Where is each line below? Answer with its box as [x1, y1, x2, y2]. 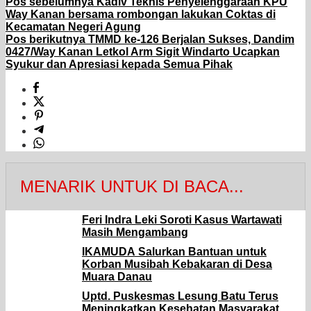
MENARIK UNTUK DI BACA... [20, 177, 244, 196]
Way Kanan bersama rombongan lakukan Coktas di [6, 8, 276, 21]
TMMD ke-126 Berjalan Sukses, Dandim [85, 33, 294, 46]
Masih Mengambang [82, 226, 188, 239]
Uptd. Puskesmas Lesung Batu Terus [82, 290, 278, 303]
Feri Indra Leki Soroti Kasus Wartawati [82, 214, 282, 226]
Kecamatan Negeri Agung [6, 21, 141, 33]
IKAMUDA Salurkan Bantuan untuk [82, 246, 267, 258]
